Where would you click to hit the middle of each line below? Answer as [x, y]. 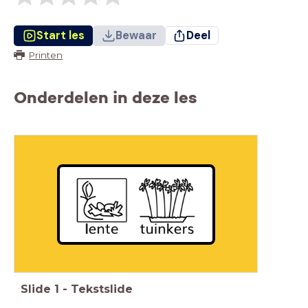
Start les [60, 35]
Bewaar [136, 35]
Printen [46, 55]
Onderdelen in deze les [106, 97]
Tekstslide [102, 289]
